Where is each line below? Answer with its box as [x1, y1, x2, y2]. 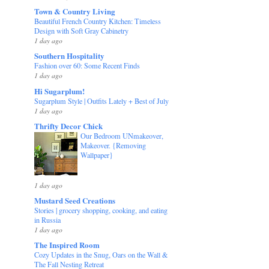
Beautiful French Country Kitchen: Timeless [34, 16, 162, 26]
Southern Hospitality [34, 50, 105, 62]
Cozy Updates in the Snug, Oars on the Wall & [34, 250, 169, 260]
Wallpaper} [80, 150, 113, 160]
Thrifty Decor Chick [34, 119, 103, 131]
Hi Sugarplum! [34, 85, 85, 97]
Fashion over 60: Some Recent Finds [34, 61, 141, 71]
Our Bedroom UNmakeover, [80, 130, 164, 141]
